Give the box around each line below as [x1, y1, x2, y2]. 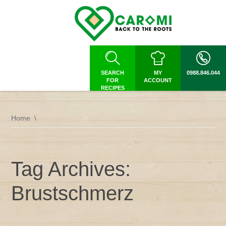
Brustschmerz [11, 182, 134, 204]
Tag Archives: [11, 158, 131, 180]
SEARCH [101, 70, 124, 76]
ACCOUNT [144, 77, 172, 83]
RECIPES [100, 85, 125, 91]
